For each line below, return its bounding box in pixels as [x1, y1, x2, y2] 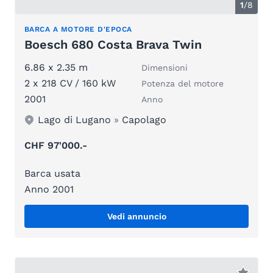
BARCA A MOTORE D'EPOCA [24, 25, 132, 34]
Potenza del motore [141, 79, 224, 89]
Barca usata [24, 168, 80, 180]
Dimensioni [141, 63, 188, 73]
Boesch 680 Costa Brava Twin [24, 37, 202, 52]
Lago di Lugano [38, 114, 112, 126]
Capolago [122, 114, 167, 126]
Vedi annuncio [107, 211, 166, 222]
